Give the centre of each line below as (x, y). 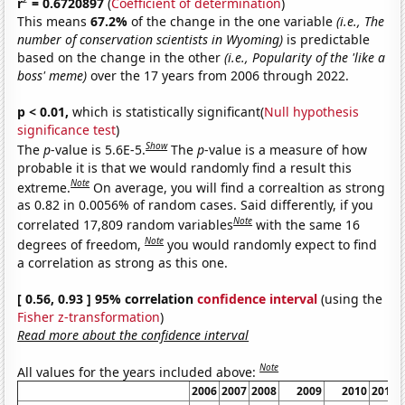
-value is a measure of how (286, 149)
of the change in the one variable (234, 21)
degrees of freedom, (81, 244)
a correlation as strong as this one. (123, 262)
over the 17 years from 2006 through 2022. (218, 75)
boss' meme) (52, 75)
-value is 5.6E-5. (99, 149)
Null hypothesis (312, 111)
